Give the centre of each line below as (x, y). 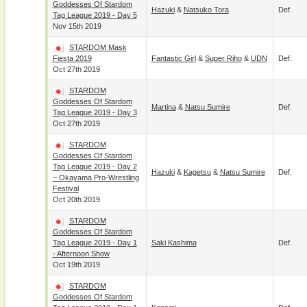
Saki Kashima (174, 243)
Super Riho (223, 58)
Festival (65, 188)
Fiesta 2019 (72, 58)
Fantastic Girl (173, 58)
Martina (163, 107)
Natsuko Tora (206, 10)
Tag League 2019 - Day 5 (95, 15)
